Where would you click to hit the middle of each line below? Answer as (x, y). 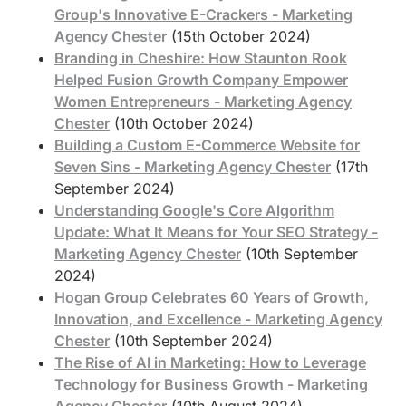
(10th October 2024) (184, 123)
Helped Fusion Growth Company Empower (201, 79)
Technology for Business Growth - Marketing (211, 384)
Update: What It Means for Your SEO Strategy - (216, 232)
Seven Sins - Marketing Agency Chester (193, 166)
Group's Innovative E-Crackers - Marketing (203, 14)
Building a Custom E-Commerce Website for (207, 145)
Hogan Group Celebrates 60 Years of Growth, (212, 297)
